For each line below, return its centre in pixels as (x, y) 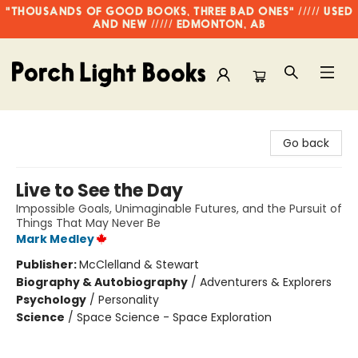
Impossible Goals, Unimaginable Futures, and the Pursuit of (179, 209)
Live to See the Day (99, 191)
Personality (129, 300)
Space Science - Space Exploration (174, 317)
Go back (306, 143)
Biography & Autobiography (102, 282)
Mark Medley (55, 239)
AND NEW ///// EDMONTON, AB (179, 25)
